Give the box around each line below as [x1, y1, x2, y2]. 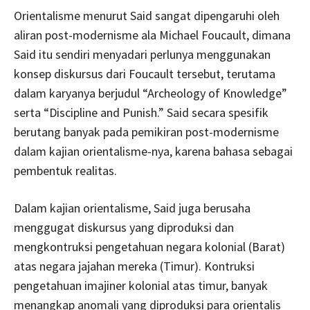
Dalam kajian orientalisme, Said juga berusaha [14, 200, 250, 217]
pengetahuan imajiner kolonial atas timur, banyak [14, 277, 268, 294]
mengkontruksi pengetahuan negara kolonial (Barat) [14, 239, 285, 255]
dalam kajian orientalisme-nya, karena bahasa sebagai [14, 143, 293, 160]
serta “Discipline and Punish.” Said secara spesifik [14, 104, 268, 121]
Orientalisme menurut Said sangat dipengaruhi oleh [14, 8, 280, 24]
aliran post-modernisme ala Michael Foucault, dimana [14, 27, 291, 44]
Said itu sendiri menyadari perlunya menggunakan [14, 46, 271, 63]
